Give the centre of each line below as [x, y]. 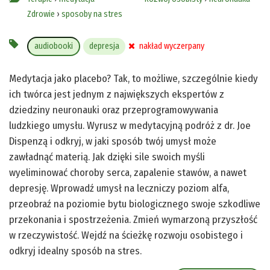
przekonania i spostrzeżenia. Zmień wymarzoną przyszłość [133, 219]
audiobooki [54, 46]
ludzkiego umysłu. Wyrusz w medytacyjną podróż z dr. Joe [130, 125]
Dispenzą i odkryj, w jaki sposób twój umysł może [113, 141]
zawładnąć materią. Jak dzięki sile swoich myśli [107, 157]
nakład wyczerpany [171, 46]
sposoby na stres [92, 14]
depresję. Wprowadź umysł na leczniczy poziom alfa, [119, 188]
